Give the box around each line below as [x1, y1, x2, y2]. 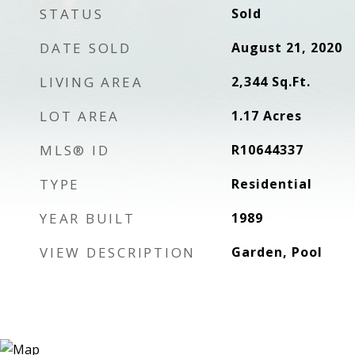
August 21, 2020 [231, 39, 342, 56]
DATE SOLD [40, 39, 132, 57]
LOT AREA [40, 107, 120, 125]
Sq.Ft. [271, 73, 311, 90]
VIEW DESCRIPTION [40, 243, 196, 261]
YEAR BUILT [40, 209, 136, 227]
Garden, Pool [231, 243, 323, 261]
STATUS [40, 5, 104, 23]
